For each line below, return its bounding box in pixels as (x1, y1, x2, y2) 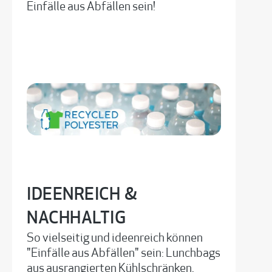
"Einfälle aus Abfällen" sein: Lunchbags (27, 247, 220, 260)
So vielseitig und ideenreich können (27, 232, 203, 245)
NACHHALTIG (27, 210, 126, 228)
